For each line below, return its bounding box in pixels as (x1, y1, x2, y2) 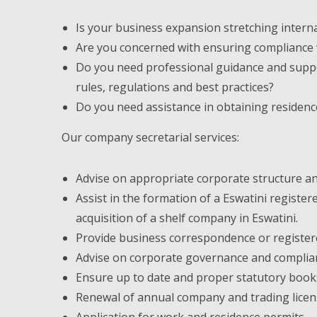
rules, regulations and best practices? (76, 79, 274, 95)
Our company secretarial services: (62, 129, 239, 145)
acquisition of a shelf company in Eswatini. (76, 210, 298, 226)
